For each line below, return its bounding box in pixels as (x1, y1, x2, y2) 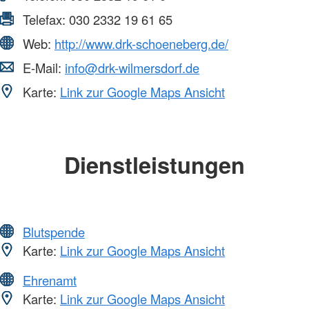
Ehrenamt (23, 270, 77, 289)
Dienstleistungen (64, 148, 245, 181)
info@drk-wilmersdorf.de (65, 59, 199, 77)
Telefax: (19, 10, 69, 29)
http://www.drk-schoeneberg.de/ (54, 34, 228, 53)
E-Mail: (19, 59, 65, 77)
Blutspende (23, 222, 85, 241)
